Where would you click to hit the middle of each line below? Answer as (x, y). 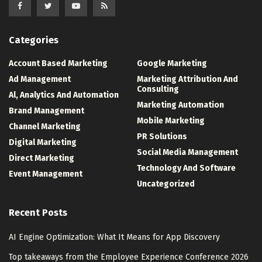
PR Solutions (162, 137)
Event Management (46, 174)
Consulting (158, 89)
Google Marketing (172, 64)
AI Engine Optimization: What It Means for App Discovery (114, 237)
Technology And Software (186, 168)
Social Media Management (187, 153)
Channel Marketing (45, 127)
